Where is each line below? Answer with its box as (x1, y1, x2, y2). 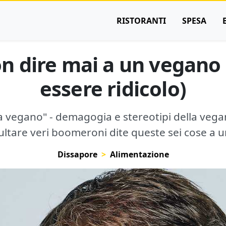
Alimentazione (109, 149, 169, 160)
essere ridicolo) (39, 75, 187, 102)
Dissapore (57, 149, 97, 160)
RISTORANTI (117, 15, 166, 26)
